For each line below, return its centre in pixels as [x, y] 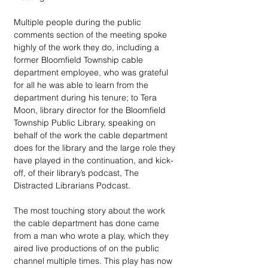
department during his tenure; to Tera [86, 98]
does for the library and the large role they [96, 148]
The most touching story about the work [91, 211]
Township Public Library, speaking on [86, 123]
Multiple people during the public [79, 22]
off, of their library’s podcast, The [77, 173]
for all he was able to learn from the [82, 85]
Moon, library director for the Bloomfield [91, 110]
